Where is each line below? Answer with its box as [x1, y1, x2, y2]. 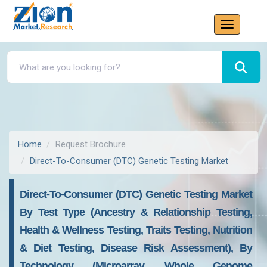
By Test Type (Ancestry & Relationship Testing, [20, 206, 252, 218]
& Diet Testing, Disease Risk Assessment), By [20, 242, 252, 254]
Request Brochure [55, 139, 126, 150]
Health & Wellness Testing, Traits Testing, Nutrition [20, 224, 252, 236]
